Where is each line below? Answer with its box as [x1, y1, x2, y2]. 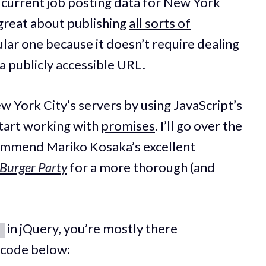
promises [101, 117, 155, 134]
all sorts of [129, 14, 191, 31]
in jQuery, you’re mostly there [5, 220, 178, 236]
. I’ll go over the [155, 117, 242, 134]
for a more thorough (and [67, 159, 215, 175]
